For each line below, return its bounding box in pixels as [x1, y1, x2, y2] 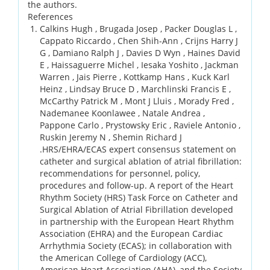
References [28, 10, 73, 22]
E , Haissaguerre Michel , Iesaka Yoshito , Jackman [40, 58, 239, 71]
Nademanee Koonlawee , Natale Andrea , [40, 107, 205, 119]
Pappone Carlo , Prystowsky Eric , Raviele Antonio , [40, 119, 240, 131]
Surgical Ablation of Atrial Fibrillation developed [40, 203, 233, 215]
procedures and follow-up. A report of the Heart [40, 179, 233, 191]
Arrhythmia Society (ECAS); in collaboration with [40, 239, 232, 251]
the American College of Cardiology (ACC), [40, 251, 207, 263]
